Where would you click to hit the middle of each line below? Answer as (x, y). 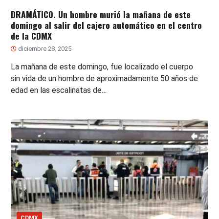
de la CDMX (32, 35)
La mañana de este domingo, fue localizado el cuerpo (102, 66)
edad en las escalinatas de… (59, 90)
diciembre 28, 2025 (44, 48)
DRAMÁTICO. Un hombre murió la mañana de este (101, 14)
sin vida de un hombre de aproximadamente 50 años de (105, 78)
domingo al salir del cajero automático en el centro (107, 25)
